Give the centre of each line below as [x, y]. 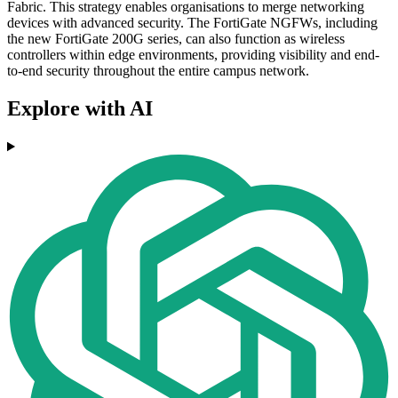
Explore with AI [80, 109]
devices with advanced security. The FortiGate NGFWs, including [192, 23]
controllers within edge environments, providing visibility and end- [193, 55]
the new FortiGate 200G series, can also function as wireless [176, 39]
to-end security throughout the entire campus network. [158, 71]
